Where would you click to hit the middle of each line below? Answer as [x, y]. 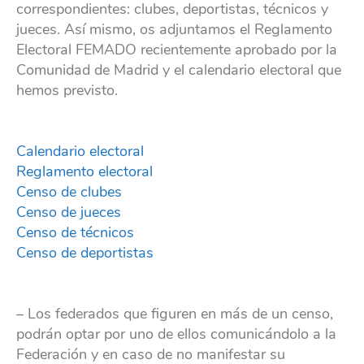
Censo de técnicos [75, 233]
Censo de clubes [69, 192]
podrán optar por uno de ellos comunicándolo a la [176, 334]
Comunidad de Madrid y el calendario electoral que [179, 70]
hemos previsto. [67, 91]
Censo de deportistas [85, 253]
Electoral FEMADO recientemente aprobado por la [177, 50]
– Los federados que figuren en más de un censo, [175, 314]
